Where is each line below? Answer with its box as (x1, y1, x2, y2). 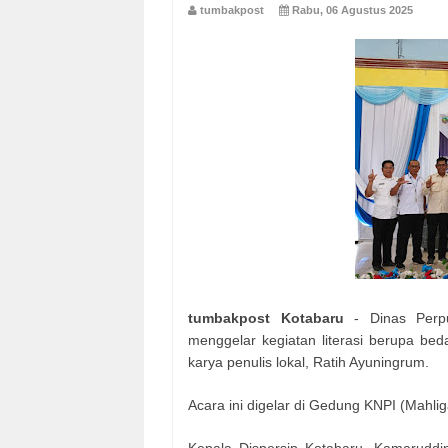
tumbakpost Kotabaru (188, 309, 344, 326)
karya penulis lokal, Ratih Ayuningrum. (188, 353, 429, 370)
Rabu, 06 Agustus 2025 (292, 3, 413, 16)
